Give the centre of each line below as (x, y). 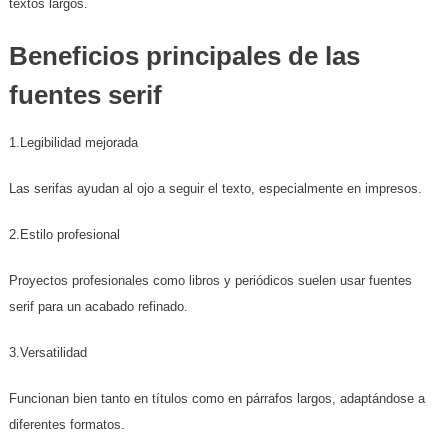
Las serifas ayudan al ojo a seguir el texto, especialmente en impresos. (215, 189)
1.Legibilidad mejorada (73, 143)
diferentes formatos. (66, 425)
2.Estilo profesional (64, 235)
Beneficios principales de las (184, 56)
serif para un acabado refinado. (98, 307)
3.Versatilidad (47, 353)
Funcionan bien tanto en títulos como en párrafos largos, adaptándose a (216, 399)
